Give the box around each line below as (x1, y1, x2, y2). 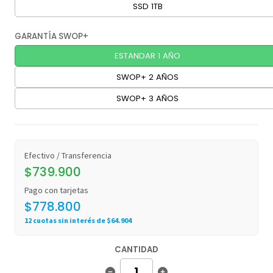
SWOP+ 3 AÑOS (116, 93, 179, 105)
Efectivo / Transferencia (24, 149, 112, 161)
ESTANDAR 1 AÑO (115, 50, 180, 62)
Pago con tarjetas (24, 184, 88, 196)
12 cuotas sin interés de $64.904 (24, 215, 132, 225)
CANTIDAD (115, 243, 158, 255)
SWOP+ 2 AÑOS (116, 71, 179, 83)
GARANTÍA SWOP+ (15, 30, 88, 42)
